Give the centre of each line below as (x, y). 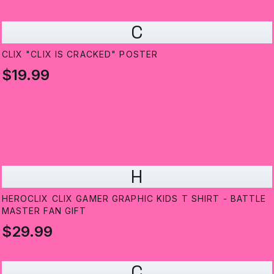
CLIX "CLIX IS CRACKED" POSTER (80, 54)
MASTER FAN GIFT (44, 211)
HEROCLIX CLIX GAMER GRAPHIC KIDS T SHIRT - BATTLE (134, 199)
